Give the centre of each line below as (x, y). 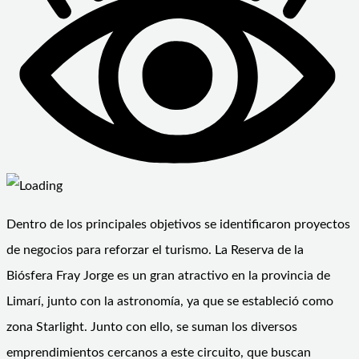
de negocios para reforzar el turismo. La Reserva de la (155, 250)
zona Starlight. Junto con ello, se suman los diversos (152, 327)
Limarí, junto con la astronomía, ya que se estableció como (170, 302)
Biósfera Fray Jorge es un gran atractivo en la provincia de (168, 276)
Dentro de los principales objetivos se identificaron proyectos (178, 225)
